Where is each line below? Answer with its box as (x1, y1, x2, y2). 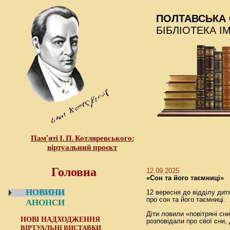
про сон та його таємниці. (146, 196, 225, 203)
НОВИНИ (26, 187, 65, 197)
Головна (51, 162, 97, 180)
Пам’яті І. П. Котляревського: (30, 133, 134, 143)
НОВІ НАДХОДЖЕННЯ (21, 215, 100, 223)
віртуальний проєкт (47, 143, 117, 152)
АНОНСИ (26, 198, 65, 207)
